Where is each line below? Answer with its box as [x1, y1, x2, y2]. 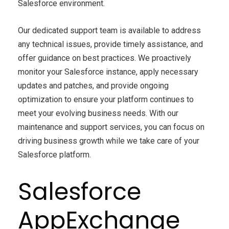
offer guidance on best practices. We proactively [18, 53, 191, 63]
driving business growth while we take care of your [18, 136, 199, 146]
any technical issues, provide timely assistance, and [18, 39, 203, 50]
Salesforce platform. [18, 150, 91, 160]
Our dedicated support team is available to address [18, 26, 201, 36]
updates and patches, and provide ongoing [18, 81, 169, 91]
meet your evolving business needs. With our [18, 108, 178, 119]
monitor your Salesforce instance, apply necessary [18, 67, 198, 77]
